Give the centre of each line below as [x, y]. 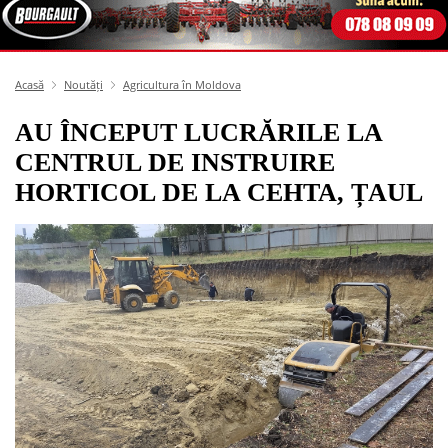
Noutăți [83, 84]
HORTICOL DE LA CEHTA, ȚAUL [219, 192]
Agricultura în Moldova [182, 84]
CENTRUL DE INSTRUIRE [175, 162]
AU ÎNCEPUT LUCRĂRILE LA [198, 132]
